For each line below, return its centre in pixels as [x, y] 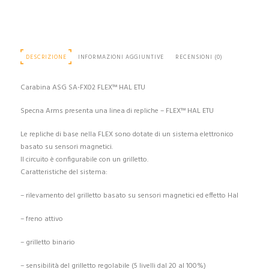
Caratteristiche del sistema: [64, 173]
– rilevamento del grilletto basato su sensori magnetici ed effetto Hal [129, 196]
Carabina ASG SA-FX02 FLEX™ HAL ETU [83, 88]
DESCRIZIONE [46, 57]
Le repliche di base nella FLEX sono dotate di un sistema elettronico [127, 135]
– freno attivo [41, 219]
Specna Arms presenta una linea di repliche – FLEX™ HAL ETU [117, 111]
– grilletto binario [47, 243]
